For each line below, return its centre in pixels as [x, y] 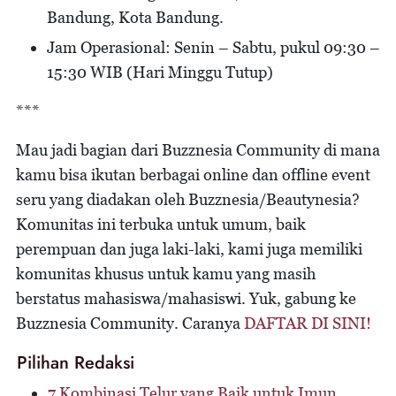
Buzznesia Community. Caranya [130, 323]
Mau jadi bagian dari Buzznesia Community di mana [198, 149]
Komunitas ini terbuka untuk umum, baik [161, 224]
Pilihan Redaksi [76, 362]
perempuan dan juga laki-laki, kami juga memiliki [189, 248]
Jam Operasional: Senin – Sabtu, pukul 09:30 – [213, 47]
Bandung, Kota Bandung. [135, 17]
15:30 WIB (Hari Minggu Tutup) [160, 72]
